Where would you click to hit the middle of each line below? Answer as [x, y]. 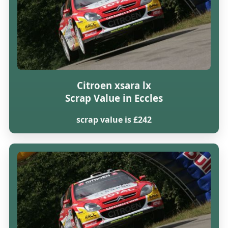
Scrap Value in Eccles [114, 98]
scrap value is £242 [114, 119]
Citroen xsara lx [114, 85]
